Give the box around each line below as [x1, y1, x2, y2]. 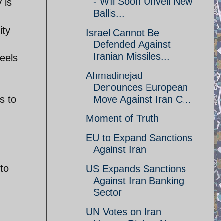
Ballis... [93, 8, 125, 19]
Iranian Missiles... [93, 51, 170, 62]
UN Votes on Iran [86, 206, 161, 217]
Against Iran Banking [93, 175, 184, 186]
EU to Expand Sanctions [86, 132, 192, 143]
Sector [93, 187, 122, 198]
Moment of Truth [86, 113, 159, 124]
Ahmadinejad [86, 70, 143, 81]
